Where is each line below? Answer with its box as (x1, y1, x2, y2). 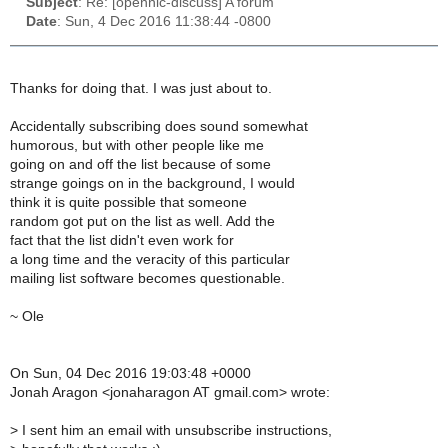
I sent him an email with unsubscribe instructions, (18, 423, 332, 439)
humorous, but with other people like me (10, 138, 264, 154)
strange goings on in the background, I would (10, 176, 295, 192)
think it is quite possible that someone (10, 195, 247, 211)
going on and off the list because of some (10, 157, 271, 173)
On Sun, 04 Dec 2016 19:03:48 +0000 (10, 366, 251, 382)
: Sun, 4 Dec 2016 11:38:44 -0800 (57, 14, 271, 30)
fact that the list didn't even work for (10, 233, 234, 249)
